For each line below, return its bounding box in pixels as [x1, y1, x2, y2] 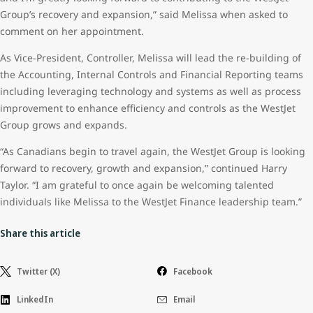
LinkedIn [17, 293, 53, 306]
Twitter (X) [17, 265, 60, 277]
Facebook [173, 265, 212, 277]
